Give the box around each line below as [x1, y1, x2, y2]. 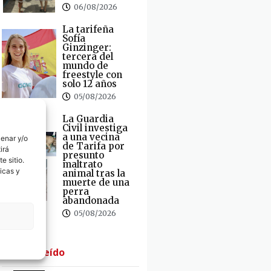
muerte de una [62, 176, 129, 188]
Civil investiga [62, 122, 128, 134]
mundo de [62, 59, 108, 71]
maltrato [62, 158, 102, 170]
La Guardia [62, 113, 114, 125]
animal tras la [62, 167, 125, 179]
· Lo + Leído [10, 245, 65, 259]
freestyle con [62, 68, 122, 80]
